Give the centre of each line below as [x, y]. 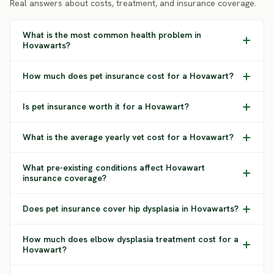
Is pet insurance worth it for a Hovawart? [106, 106]
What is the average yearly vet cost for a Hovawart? [128, 137]
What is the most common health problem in [112, 35]
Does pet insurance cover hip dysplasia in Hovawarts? [131, 209]
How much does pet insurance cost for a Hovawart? [128, 76]
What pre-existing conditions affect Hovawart [114, 168]
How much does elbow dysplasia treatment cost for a [131, 239]
